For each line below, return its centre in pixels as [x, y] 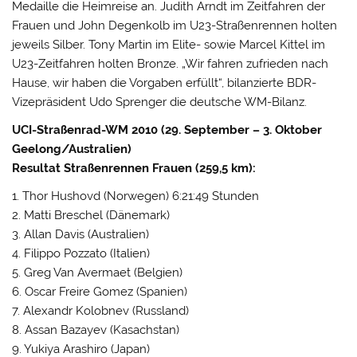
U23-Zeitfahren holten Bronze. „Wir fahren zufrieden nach [171, 63]
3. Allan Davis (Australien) [81, 235]
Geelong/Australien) [72, 149]
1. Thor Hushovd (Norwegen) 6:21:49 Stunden [136, 196]
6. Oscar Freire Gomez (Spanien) [100, 292]
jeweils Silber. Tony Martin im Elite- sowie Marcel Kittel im [169, 44]
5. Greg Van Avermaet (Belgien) [98, 273]
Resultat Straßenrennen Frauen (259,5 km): [134, 168]
